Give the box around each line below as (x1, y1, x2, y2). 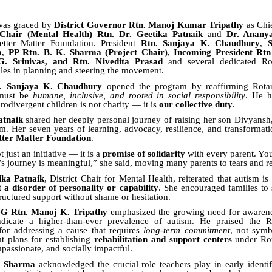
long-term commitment (143, 225, 230, 236)
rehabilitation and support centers (94, 234, 232, 245)
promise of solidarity (103, 148, 185, 158)
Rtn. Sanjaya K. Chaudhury (140, 38, 260, 49)
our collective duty (159, 99, 233, 109)
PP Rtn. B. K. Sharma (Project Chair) (8, 47, 168, 58)
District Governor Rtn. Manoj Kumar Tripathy (54, 20, 244, 30)
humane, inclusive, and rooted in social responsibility (32, 90, 246, 100)
